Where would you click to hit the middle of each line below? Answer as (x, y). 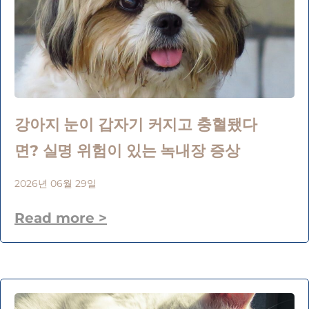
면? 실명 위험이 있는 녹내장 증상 (127, 150)
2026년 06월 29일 (56, 183)
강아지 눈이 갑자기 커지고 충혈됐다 (136, 124)
